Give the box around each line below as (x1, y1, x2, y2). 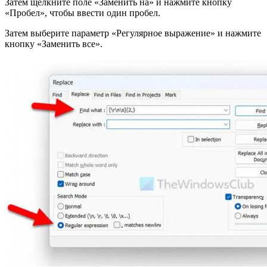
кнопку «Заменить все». (5, 38, 103, 49)
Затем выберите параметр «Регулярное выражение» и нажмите (5, 27, 261, 38)
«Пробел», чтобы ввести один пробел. (5, 7, 160, 18)
